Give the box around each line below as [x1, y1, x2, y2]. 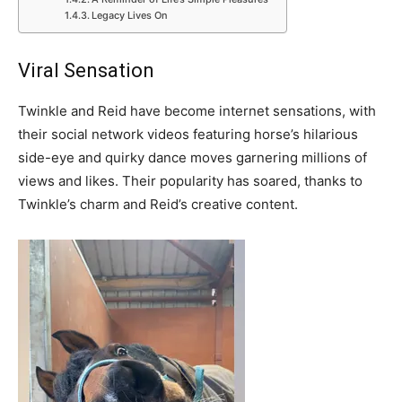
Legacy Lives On [91, 8, 168, 22]
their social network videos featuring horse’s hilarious [18, 125, 358, 143]
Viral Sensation [18, 58, 154, 82]
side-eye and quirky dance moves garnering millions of [18, 148, 367, 166]
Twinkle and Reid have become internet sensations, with [18, 101, 376, 119]
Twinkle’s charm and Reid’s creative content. [18, 195, 298, 213]
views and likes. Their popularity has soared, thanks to [18, 171, 363, 189]
